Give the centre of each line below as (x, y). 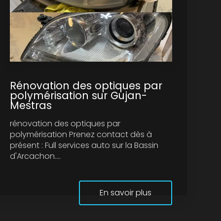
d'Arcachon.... (36, 156)
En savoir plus (126, 192)
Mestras (31, 105)
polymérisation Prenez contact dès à (81, 134)
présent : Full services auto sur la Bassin (84, 145)
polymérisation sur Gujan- (79, 95)
